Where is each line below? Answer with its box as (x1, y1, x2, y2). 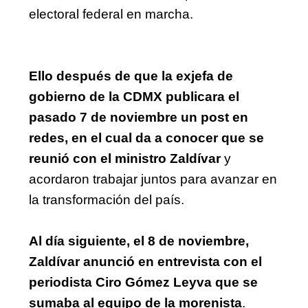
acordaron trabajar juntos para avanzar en (29, 171, 277, 186)
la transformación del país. (29, 192, 184, 207)
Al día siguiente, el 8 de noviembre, (29, 233, 249, 248)
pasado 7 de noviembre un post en (29, 109, 248, 124)
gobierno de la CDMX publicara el (29, 89, 239, 104)
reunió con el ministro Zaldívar (29, 151, 224, 166)
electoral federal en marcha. (29, 6, 193, 21)
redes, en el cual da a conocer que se (29, 130, 264, 145)
